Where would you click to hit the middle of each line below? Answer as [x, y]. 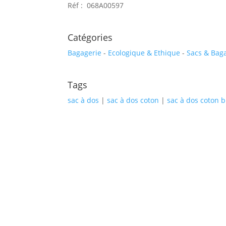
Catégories [90, 38]
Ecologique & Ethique [144, 53]
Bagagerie [85, 53]
